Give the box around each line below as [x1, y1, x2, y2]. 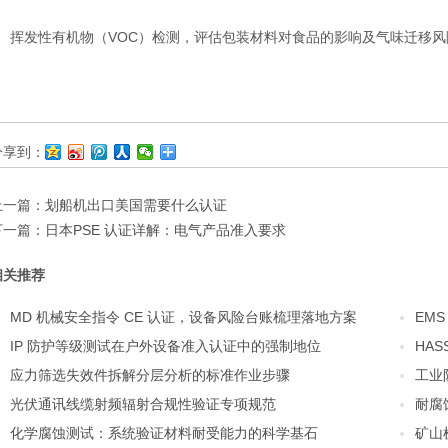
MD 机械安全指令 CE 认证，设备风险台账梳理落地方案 [10, 308, 357, 325]
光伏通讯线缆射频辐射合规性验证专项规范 [10, 395, 276, 412]
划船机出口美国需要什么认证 [45, 196, 227, 213]
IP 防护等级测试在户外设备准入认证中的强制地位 [10, 337, 321, 354]
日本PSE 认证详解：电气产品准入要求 [45, 221, 286, 238]
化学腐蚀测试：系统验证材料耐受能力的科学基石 [10, 424, 318, 441]
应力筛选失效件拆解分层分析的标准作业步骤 [10, 366, 290, 383]
